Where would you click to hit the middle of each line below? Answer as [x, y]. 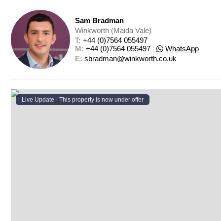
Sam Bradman [99, 20]
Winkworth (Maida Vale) [113, 30]
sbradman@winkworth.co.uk [130, 58]
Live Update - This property [59, 100]
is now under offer [120, 100]
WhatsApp [182, 49]
